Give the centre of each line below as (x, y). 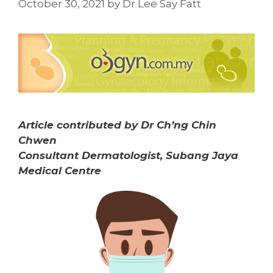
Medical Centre (60, 170)
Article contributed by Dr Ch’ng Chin (117, 125)
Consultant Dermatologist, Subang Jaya (128, 155)
